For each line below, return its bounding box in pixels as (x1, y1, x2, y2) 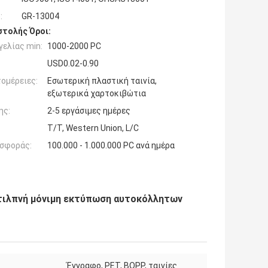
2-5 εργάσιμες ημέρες (47, 105, 130, 115)
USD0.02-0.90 (47, 58, 99, 68)
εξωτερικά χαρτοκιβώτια (47, 88, 146, 98)
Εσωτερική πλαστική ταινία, (47, 75, 157, 86)
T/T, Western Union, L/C (47, 123, 139, 133)
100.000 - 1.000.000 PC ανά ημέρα (47, 140, 175, 150)
